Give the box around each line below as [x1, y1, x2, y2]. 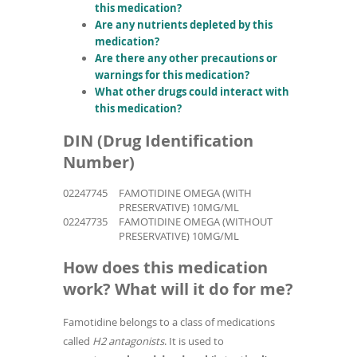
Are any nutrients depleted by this [95, 18, 273, 33]
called [63, 333, 92, 348]
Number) [63, 151, 135, 174]
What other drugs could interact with [95, 84, 289, 100]
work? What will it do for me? [63, 277, 293, 300]
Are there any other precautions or [95, 51, 277, 66]
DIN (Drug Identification [63, 130, 253, 152]
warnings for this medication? [95, 68, 249, 83]
